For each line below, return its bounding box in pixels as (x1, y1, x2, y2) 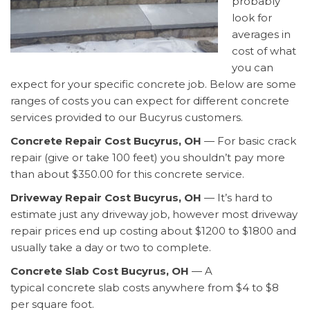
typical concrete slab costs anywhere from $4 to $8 (10, 280, 279, 294)
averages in (232, 27, 291, 41)
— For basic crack (201, 134, 296, 147)
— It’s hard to (201, 190, 273, 204)
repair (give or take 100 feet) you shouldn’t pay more (10, 150, 285, 164)
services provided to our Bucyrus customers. (10, 110, 243, 124)
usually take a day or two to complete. (10, 240, 211, 254)
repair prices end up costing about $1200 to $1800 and (10, 224, 296, 237)
